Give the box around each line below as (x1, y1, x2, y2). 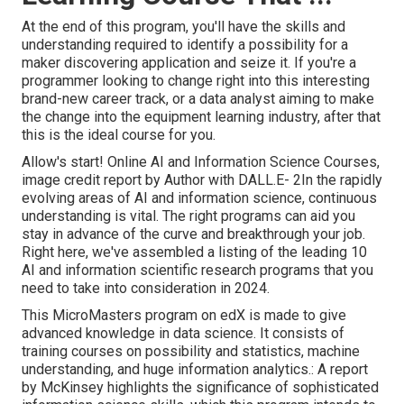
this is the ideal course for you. (22, 126, 216, 144)
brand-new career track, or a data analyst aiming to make (22, 90, 374, 108)
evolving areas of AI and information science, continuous (22, 189, 377, 207)
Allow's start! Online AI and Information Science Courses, (22, 153, 380, 171)
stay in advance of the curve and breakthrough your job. (22, 225, 365, 243)
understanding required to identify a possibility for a (22, 36, 348, 54)
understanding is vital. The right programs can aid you (22, 207, 355, 225)
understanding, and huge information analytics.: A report (22, 361, 368, 379)
